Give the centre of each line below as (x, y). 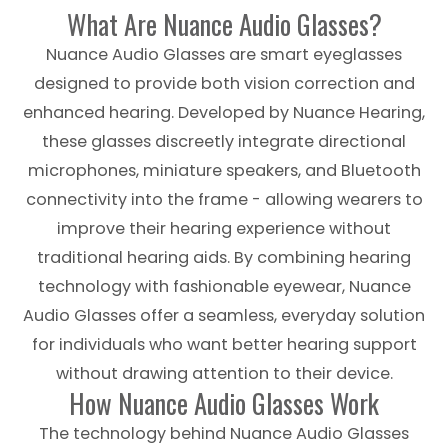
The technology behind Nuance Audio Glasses (224, 433)
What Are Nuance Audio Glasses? (224, 24)
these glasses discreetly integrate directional (224, 141)
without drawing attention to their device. (224, 373)
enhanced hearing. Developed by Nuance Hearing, (224, 112)
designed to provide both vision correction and (224, 83)
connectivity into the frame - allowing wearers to (224, 199)
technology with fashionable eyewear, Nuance (224, 286)
